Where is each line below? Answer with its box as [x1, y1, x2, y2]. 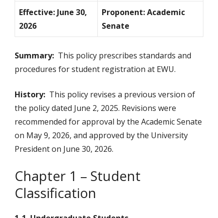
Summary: [15, 50, 58, 61]
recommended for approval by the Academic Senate [15, 116, 202, 127]
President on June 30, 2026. [15, 144, 113, 155]
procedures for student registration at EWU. [15, 64, 176, 75]
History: [15, 89, 45, 100]
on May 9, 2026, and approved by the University [15, 130, 188, 141]
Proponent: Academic [102, 7, 185, 18]
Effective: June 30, [19, 7, 87, 18]
